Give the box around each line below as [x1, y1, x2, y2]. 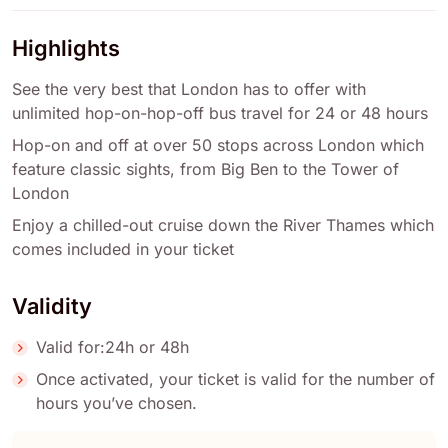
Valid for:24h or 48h [36, 337, 189, 358]
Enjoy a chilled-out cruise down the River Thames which [12, 215, 434, 236]
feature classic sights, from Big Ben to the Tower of [12, 159, 399, 180]
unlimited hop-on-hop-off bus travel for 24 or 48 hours [12, 103, 428, 124]
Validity [12, 293, 92, 320]
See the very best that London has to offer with [12, 79, 366, 100]
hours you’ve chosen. [36, 393, 197, 414]
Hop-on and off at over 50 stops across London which [12, 135, 424, 156]
